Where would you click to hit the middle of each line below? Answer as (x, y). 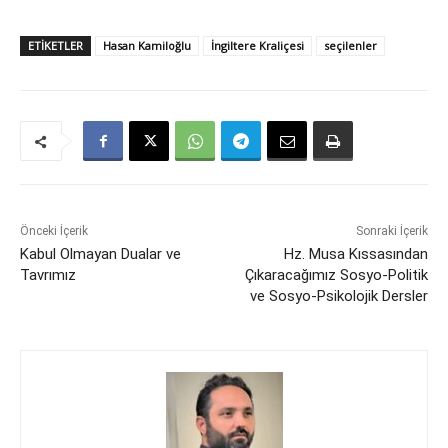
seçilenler (350, 46)
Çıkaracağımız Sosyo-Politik (336, 275)
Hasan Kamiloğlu (147, 46)
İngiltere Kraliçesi (257, 46)
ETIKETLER (55, 46)
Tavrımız (48, 275)
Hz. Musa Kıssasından (355, 254)
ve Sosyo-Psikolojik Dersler (338, 296)
